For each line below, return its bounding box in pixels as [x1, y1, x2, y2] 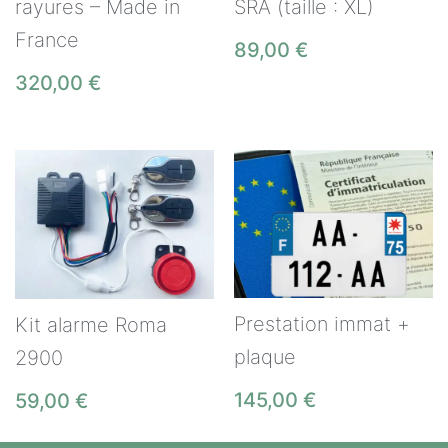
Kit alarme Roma [15, 313, 167, 338]
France [15, 28, 79, 53]
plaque [234, 344, 296, 369]
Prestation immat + [234, 311, 410, 336]
